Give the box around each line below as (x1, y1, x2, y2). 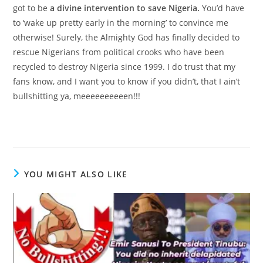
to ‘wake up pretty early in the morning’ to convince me (13, 17, 229, 28)
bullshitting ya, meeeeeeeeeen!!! (13, 90, 141, 102)
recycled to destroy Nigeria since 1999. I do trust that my (13, 61, 236, 72)
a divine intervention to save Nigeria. (48, 2, 200, 14)
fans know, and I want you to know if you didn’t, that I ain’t (13, 76, 241, 87)
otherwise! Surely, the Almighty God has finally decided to (13, 32, 240, 43)
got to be (13, 2, 48, 14)
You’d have (200, 2, 245, 14)
